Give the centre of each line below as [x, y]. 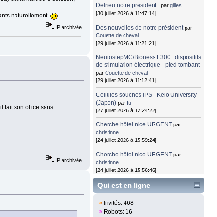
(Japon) [106, 102]
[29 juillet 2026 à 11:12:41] [126, 81]
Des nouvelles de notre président [140, 27]
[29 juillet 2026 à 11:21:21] [126, 43]
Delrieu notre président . [128, 6]
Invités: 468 [118, 203]
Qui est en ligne [124, 186]
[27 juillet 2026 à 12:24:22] [126, 110]
